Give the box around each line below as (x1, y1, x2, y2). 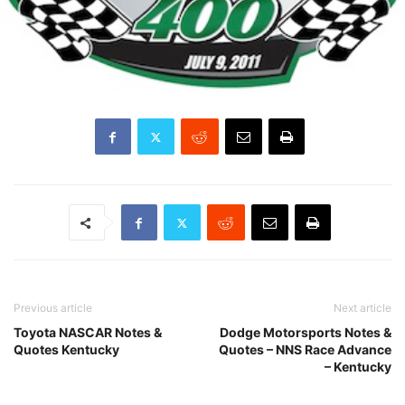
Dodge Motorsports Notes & (220, 325, 391, 341)
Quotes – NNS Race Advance (219, 342, 391, 358)
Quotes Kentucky (14, 342, 119, 358)
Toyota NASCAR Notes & (14, 325, 162, 341)
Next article (334, 301, 391, 316)
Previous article (14, 301, 92, 316)
